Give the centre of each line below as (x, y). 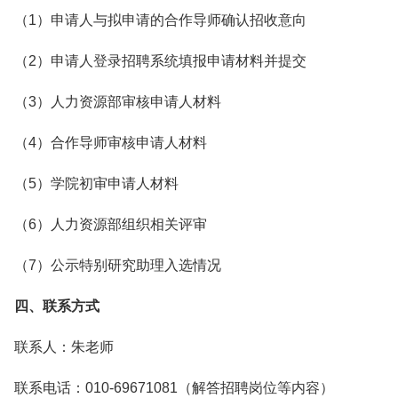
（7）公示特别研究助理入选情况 (118, 265)
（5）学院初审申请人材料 (96, 183)
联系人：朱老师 (64, 347)
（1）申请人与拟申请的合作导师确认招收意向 (160, 20)
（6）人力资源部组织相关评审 (111, 224)
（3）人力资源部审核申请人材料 (118, 102)
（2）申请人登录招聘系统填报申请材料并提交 (160, 61)
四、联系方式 (57, 306)
